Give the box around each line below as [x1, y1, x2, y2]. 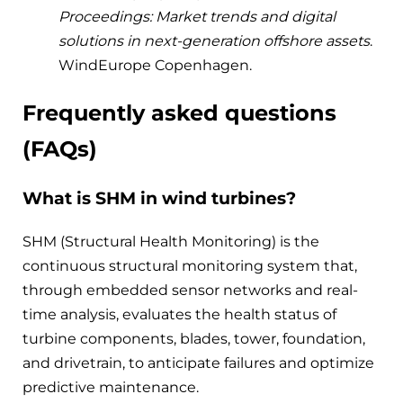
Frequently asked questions [22, 99, 336, 126]
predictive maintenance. [22, 379, 199, 397]
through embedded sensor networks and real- [22, 282, 358, 300]
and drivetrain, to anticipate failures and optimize [22, 354, 374, 372]
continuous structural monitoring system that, [22, 257, 357, 275]
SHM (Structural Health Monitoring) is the [22, 233, 319, 251]
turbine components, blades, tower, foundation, [22, 330, 365, 348]
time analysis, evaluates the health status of [22, 306, 336, 324]
